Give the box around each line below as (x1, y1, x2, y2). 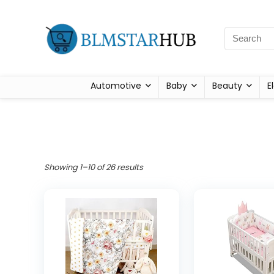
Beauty (212, 80, 242, 92)
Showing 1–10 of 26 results (44, 161, 143, 173)
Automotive (90, 80, 141, 92)
